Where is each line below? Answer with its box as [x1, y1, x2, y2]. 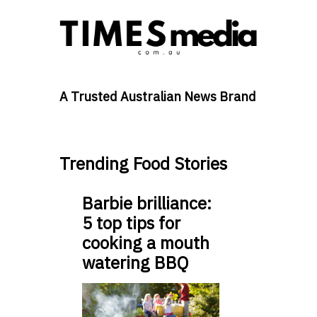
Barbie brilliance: [82, 192, 212, 215]
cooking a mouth [82, 231, 209, 255]
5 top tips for [82, 212, 180, 235]
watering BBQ [82, 251, 188, 275]
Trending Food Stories [59, 152, 227, 175]
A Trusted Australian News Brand [59, 88, 256, 105]
